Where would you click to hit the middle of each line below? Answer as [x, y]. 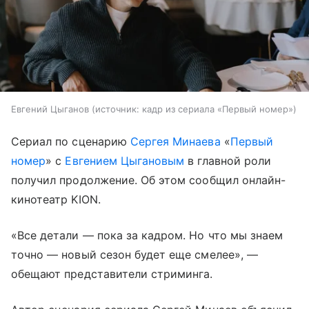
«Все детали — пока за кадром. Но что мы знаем [147, 236]
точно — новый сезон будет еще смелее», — [134, 255]
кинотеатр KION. [56, 200]
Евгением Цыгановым [125, 161]
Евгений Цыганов [50, 109]
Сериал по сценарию [71, 142]
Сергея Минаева [175, 142]
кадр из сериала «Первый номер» [218, 109]
